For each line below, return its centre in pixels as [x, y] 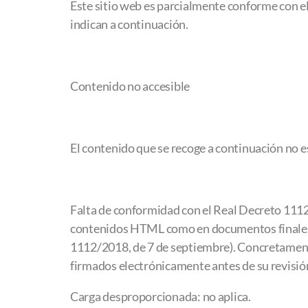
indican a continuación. [129, 24]
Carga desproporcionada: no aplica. [161, 296]
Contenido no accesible [130, 86]
